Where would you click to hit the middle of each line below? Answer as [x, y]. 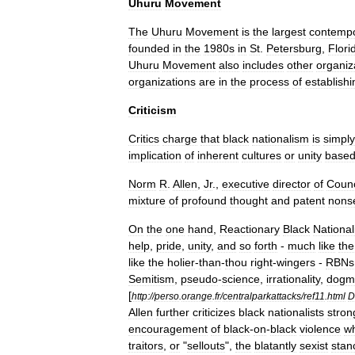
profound [204, 200]
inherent [218, 155]
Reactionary [250, 229]
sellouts [206, 345]
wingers [296, 262]
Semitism [151, 279]
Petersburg [294, 48]
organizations [162, 82]
